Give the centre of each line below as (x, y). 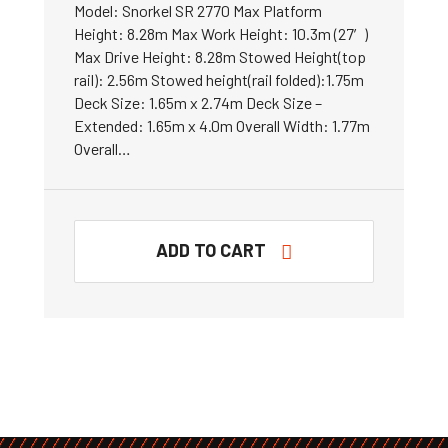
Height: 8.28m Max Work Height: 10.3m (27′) (221, 33)
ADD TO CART (211, 250)
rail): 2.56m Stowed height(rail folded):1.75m (219, 79)
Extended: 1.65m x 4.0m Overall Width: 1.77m (222, 125)
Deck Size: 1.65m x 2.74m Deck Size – (198, 102)
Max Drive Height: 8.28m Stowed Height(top (220, 56)
